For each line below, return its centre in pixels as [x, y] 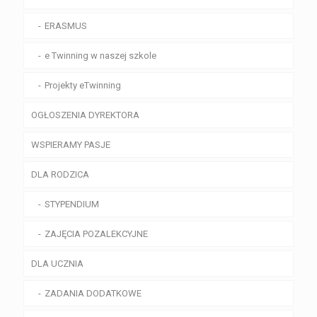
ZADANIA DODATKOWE [93, 294]
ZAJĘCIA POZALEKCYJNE [96, 234]
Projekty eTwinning [83, 86]
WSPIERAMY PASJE [71, 145]
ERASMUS [66, 26]
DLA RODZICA [60, 175]
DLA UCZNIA [57, 264]
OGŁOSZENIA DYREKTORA [85, 115]
